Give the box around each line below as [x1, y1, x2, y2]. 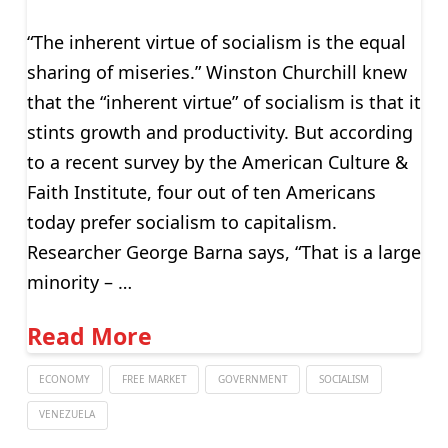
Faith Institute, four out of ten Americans [26, 179, 376, 204]
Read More [26, 320, 152, 353]
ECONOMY [39, 371, 91, 386]
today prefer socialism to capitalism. [26, 209, 337, 234]
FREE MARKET [121, 371, 187, 386]
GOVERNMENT [217, 371, 288, 386]
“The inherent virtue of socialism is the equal [26, 29, 406, 54]
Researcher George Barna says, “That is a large [26, 239, 421, 264]
